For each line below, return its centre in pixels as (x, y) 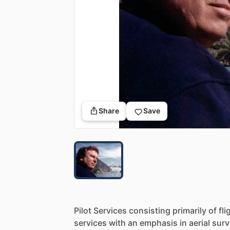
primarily (189, 210)
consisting (150, 210)
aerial (199, 223)
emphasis (159, 223)
